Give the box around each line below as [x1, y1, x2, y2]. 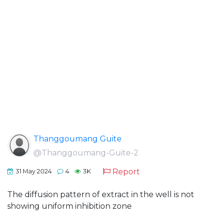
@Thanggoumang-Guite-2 [33, 148, 139, 157]
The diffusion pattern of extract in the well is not [7, 190, 194, 199]
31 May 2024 [15, 168, 52, 175]
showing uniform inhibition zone [7, 201, 132, 211]
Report [112, 167, 140, 176]
